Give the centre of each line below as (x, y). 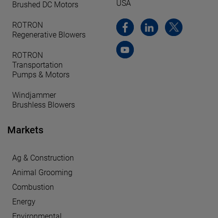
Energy (24, 202)
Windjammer (34, 95)
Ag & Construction (43, 158)
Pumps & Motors (41, 75)
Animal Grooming (42, 173)
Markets (25, 130)
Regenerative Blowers (49, 35)
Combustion (33, 187)
